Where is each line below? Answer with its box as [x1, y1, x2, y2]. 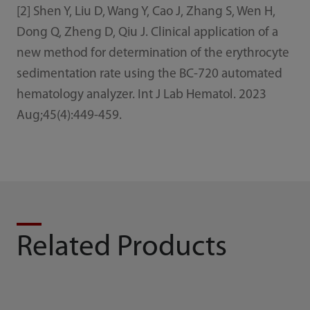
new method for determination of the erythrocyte [16, 47, 289, 61]
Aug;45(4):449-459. [16, 109, 122, 123]
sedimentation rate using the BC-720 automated [16, 68, 282, 82]
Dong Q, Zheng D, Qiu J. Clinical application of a [16, 26, 278, 40]
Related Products [16, 233, 227, 264]
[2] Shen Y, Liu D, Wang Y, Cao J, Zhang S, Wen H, [16, 6, 275, 19]
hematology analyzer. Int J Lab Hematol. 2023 [16, 89, 266, 102]
